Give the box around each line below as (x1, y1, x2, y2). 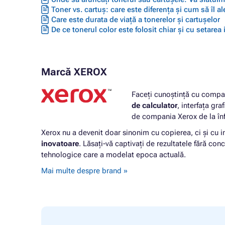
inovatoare (41, 139, 79, 148)
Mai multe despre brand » (41, 166, 130, 175)
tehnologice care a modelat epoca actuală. (41, 150, 186, 159)
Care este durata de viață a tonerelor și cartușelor (51, 15, 220, 24)
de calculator (132, 101, 177, 110)
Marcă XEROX (41, 66, 107, 78)
